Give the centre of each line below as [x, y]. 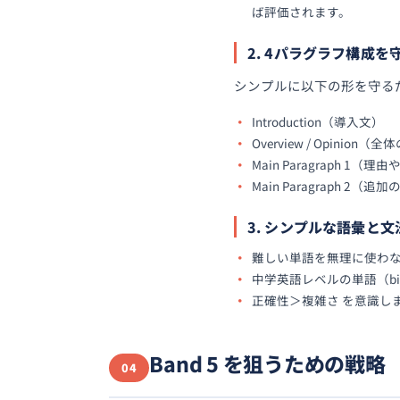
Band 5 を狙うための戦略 [267, 364]
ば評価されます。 [301, 12]
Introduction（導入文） [318, 122]
